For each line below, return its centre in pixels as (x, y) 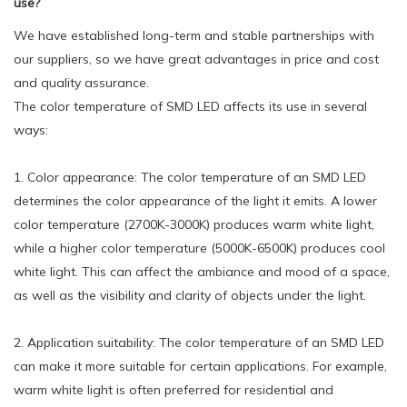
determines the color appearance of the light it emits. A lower (195, 200)
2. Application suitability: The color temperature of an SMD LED (199, 342)
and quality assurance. (81, 82)
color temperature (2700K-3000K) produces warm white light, (194, 224)
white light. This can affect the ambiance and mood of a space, (202, 271)
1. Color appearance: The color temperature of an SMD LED (190, 177)
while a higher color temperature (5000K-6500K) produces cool (199, 248)
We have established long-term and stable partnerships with (194, 35)
